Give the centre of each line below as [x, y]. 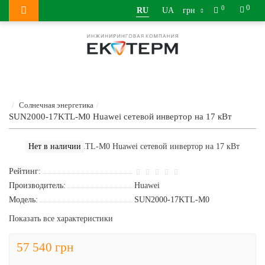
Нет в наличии [55, 146]
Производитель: [37, 185]
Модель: [23, 200]
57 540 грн [45, 247]
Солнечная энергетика [56, 105]
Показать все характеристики [61, 219]
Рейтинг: [25, 171]
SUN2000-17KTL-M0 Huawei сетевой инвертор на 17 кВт [120, 117]
